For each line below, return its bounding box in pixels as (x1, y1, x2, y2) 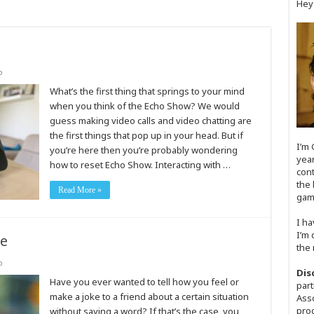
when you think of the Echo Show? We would (49, 100, 240, 112)
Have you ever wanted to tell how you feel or (49, 275, 239, 288)
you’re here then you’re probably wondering (49, 144, 238, 156)
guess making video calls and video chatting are (49, 114, 252, 127)
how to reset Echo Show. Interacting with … (49, 158, 231, 171)
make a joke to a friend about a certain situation (49, 290, 249, 303)
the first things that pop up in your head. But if (49, 129, 243, 142)
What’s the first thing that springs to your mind (49, 85, 245, 97)
